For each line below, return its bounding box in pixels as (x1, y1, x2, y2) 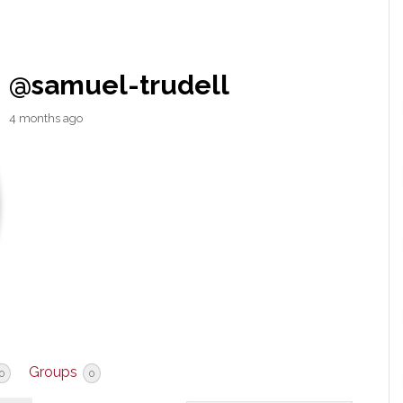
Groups (29, 363, 81, 381)
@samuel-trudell (9, 69, 229, 101)
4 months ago (9, 112, 83, 125)
